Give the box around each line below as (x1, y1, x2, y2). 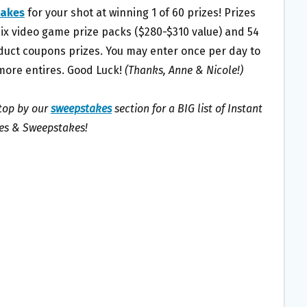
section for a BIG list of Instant (112, 102, 262, 116)
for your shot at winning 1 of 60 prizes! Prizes (25, 6, 256, 20)
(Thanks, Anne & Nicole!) (125, 64, 243, 77)
